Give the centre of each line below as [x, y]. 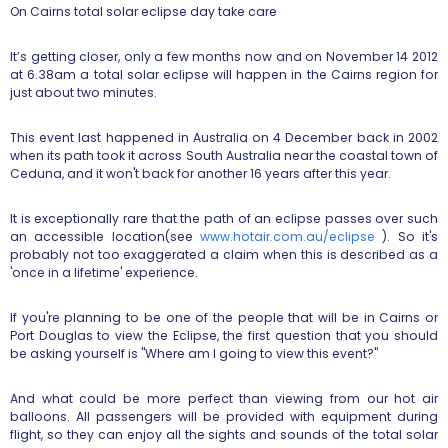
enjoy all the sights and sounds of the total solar [282, 434]
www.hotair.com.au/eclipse [288, 236]
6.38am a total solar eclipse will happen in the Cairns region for [233, 74]
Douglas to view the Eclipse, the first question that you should [238, 335]
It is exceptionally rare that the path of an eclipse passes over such [224, 218]
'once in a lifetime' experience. [104, 272]
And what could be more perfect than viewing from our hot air [224, 398]
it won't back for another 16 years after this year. [243, 173]
